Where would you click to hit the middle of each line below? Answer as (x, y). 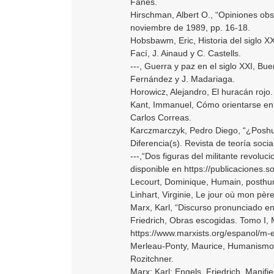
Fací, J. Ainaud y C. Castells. (186, 53)
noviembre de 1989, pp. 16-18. (190, 27)
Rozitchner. (152, 258)
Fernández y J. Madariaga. (183, 79)
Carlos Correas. (161, 117)
